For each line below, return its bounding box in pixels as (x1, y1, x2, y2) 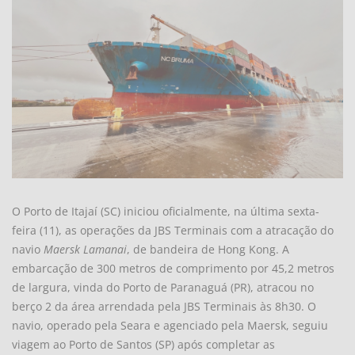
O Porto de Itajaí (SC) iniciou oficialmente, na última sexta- (12, 203, 319, 219)
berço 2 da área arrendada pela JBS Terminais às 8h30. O (12, 298, 316, 314)
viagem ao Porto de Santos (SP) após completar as (12, 336, 275, 352)
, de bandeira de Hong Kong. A (127, 241, 289, 257)
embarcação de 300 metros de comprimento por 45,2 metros (12, 260, 334, 276)
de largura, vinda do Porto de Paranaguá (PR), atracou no (12, 279, 314, 295)
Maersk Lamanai (44, 241, 127, 257)
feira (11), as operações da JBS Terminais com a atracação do (12, 222, 334, 238)
